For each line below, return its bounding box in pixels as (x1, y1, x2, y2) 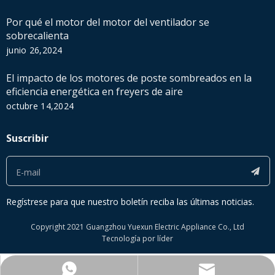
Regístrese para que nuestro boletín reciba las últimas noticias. (6, 196, 254, 208)
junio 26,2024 (6, 44, 63, 56)
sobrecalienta (6, 29, 69, 43)
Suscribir (6, 131, 48, 145)
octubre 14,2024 (6, 100, 74, 112)
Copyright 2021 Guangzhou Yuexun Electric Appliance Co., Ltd (31, 222, 244, 233)
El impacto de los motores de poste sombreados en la (6, 71, 252, 85)
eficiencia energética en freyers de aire (6, 85, 183, 99)
